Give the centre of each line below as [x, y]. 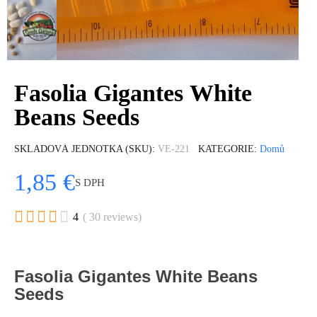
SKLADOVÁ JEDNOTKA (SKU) [83, 149]
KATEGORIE [226, 149]
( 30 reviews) [112, 217]
